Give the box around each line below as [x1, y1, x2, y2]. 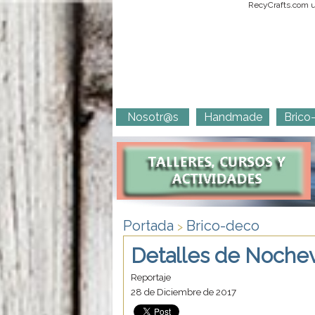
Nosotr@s [127, 110, 179, 124]
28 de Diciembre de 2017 [131, 285, 236, 297]
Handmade [203, 110, 262, 124]
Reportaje [131, 271, 171, 283]
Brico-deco [186, 217, 259, 234]
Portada [123, 217, 174, 234]
